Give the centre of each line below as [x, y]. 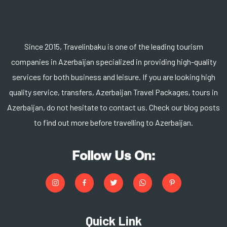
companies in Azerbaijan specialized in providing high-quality [113, 62]
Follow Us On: [113, 155]
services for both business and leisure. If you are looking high [113, 77]
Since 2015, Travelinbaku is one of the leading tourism [113, 46]
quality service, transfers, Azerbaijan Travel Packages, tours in [113, 92]
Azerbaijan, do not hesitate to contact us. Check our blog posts [113, 107]
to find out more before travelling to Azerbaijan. [113, 122]
